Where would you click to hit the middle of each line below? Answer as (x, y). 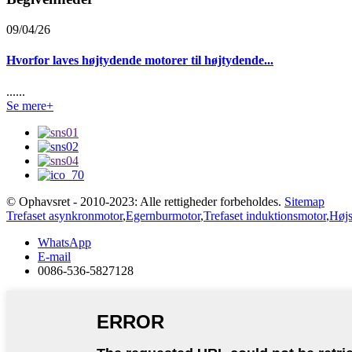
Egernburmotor (163, 215)
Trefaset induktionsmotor (265, 215)
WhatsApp (64, 242)
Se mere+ (30, 105)
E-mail (54, 256)
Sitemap (304, 201)
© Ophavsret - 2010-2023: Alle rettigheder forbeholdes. (144, 201)
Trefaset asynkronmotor (64, 215)
